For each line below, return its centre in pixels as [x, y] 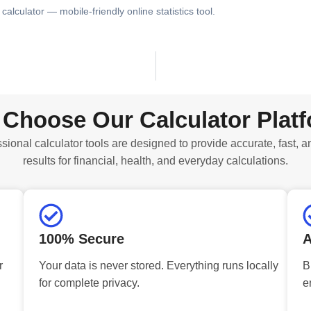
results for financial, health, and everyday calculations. [155, 160]
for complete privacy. [89, 283]
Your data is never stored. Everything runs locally [159, 265]
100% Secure [82, 238]
